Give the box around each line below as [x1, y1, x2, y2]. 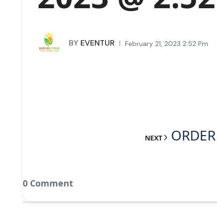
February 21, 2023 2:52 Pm [125, 39, 208, 48]
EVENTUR [78, 37, 115, 48]
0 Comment [23, 177, 73, 189]
